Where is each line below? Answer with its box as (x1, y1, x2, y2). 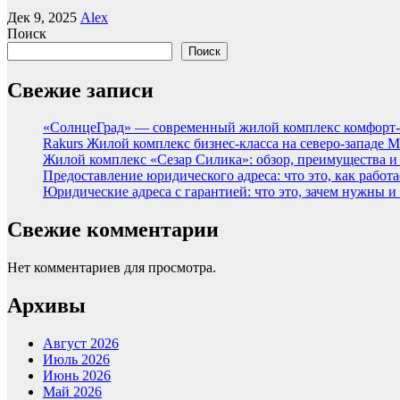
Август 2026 (43, 336, 119, 352)
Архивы (7, 294, 86, 318)
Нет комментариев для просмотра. (7, 260, 216, 276)
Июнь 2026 (43, 368, 111, 384)
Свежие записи (7, 78, 154, 102)
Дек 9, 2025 (7, 9, 80, 25)
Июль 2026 (43, 352, 110, 368)
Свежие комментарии (7, 218, 219, 242)
